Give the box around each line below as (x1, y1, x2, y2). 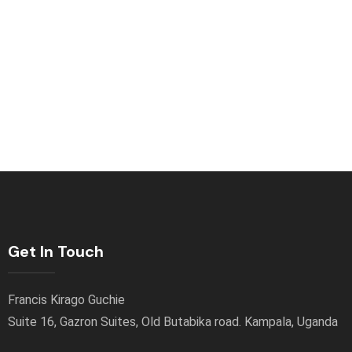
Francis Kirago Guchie (8, 291, 125, 307)
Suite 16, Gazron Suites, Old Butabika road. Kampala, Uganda (8, 313, 338, 329)
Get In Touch (8, 240, 104, 262)
